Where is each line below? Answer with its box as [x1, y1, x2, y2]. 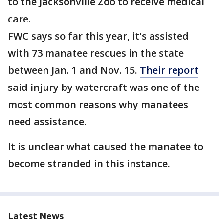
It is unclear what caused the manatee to [8, 140, 203, 153]
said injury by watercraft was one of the [8, 81, 199, 94]
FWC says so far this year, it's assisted [8, 29, 189, 43]
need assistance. [8, 115, 87, 128]
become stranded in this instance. [8, 157, 173, 170]
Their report [140, 64, 198, 77]
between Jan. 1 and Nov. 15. [8, 64, 140, 77]
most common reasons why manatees [8, 98, 188, 111]
